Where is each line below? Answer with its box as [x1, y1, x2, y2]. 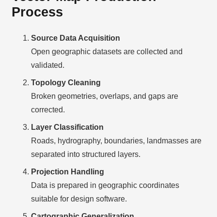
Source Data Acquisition [31, 33, 120, 42]
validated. [31, 61, 64, 69]
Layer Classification [31, 123, 104, 131]
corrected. [31, 105, 65, 114]
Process [12, 4, 63, 19]
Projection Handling [31, 167, 104, 176]
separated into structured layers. [31, 150, 140, 158]
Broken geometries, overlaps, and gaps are [31, 92, 178, 100]
